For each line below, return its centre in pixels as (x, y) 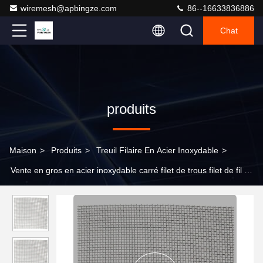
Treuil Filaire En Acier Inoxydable (157, 150)
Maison (23, 150)
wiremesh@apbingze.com (69, 8)
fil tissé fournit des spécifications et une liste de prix (104, 190)
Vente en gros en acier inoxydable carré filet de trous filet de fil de (132, 170)
